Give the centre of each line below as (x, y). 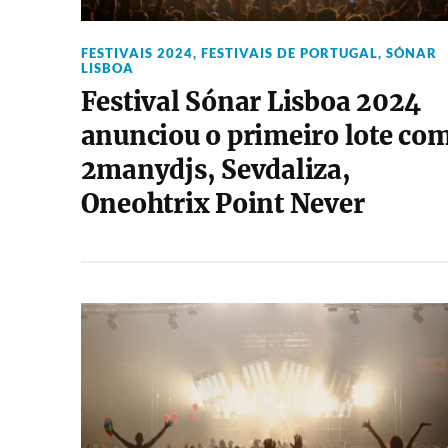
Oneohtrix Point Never (222, 204)
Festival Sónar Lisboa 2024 (251, 102)
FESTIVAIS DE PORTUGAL (289, 53)
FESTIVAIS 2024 (136, 53)
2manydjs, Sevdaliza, (215, 170)
